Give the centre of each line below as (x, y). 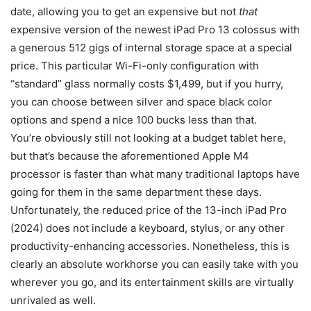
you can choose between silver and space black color (141, 101)
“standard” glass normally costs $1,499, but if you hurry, (147, 83)
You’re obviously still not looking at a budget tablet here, (148, 137)
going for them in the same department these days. (136, 192)
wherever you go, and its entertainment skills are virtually (152, 282)
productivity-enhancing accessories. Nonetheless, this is (150, 246)
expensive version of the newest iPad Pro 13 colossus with (155, 29)
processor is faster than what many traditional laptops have (155, 174)
